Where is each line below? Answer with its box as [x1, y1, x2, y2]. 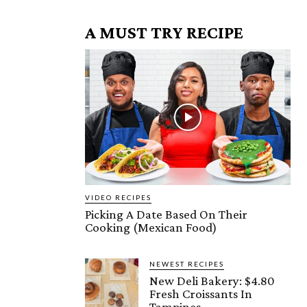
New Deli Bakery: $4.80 [149, 273, 275, 288]
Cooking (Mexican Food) [85, 219, 217, 234]
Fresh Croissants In [149, 286, 252, 301]
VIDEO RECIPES [85, 193, 151, 201]
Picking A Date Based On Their [85, 206, 247, 221]
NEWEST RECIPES [149, 259, 224, 268]
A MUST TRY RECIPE [85, 22, 243, 42]
